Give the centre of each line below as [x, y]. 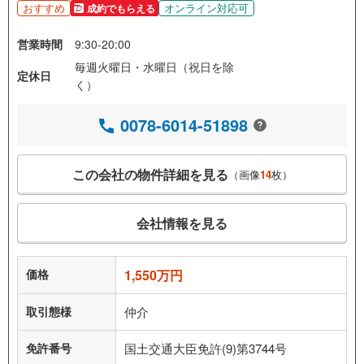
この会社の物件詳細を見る [150, 175]
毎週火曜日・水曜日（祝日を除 [154, 66]
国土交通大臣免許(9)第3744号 [206, 348]
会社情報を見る [182, 223]
